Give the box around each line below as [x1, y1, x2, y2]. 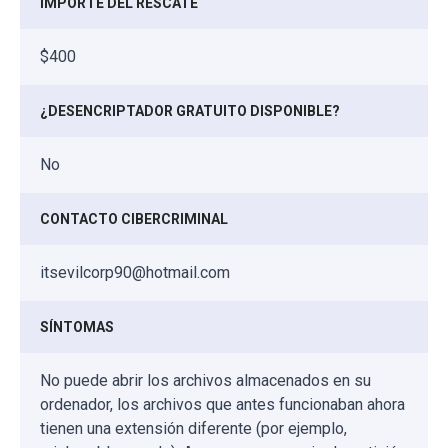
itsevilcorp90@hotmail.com [40, 262, 230, 282]
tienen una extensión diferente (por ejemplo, [40, 418, 347, 438]
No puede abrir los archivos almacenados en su [40, 370, 371, 390]
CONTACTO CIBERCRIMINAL [40, 210, 228, 227]
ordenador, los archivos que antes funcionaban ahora [40, 394, 405, 414]
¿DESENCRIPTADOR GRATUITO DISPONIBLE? [40, 102, 340, 119]
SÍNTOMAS [40, 318, 114, 335]
